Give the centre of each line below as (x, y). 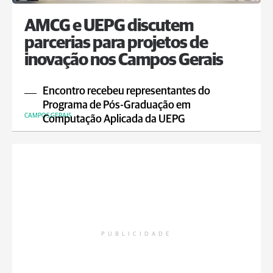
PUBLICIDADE (136, 234)
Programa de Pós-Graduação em (117, 105)
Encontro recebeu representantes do (126, 91)
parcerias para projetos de (116, 43)
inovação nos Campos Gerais (124, 60)
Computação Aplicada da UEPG (114, 119)
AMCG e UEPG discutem (109, 26)
